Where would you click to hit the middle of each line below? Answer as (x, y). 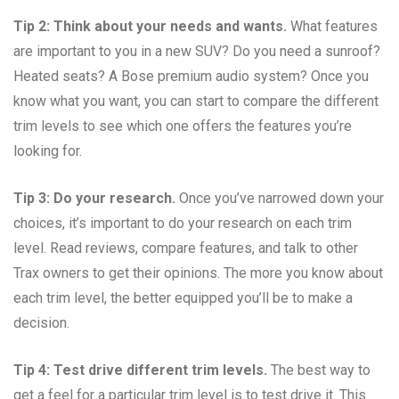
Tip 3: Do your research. (94, 198)
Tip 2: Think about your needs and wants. (150, 26)
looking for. (48, 151)
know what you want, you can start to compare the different (196, 101)
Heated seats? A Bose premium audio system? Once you (191, 76)
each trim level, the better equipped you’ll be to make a (183, 297)
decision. (41, 322)
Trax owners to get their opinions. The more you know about (198, 273)
